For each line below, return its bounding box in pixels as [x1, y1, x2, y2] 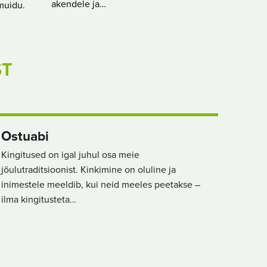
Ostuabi [1, 129, 49, 144]
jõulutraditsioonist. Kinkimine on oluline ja [1, 164, 176, 175]
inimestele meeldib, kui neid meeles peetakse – [1, 179, 200, 190]
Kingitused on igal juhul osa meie [1, 150, 139, 160]
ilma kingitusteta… [1, 194, 76, 204]
